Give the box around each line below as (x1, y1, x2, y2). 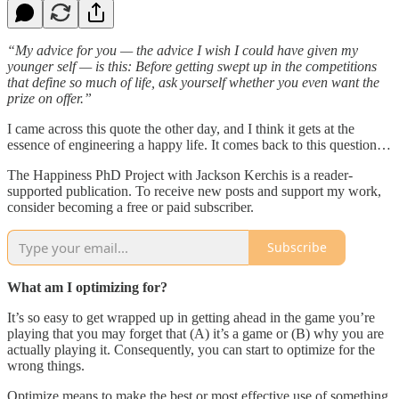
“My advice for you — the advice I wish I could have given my (7, 42, 358, 58)
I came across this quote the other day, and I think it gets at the (7, 120, 354, 136)
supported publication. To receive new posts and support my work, (7, 183, 381, 199)
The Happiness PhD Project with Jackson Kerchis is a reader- (7, 167, 353, 183)
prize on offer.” (7, 90, 92, 106)
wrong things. (7, 357, 85, 373)
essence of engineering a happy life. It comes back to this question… (7, 136, 391, 152)
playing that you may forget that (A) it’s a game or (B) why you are (7, 325, 384, 341)
